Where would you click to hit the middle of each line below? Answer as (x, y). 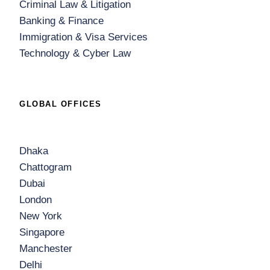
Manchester (46, 249)
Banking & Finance (61, 21)
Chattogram (46, 167)
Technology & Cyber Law (75, 53)
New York (41, 216)
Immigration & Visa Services (83, 37)
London (36, 200)
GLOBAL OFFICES (61, 104)
